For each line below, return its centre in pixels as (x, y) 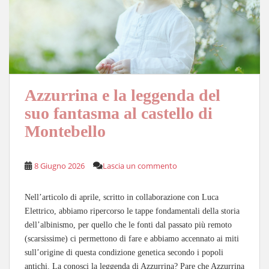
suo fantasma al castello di (119, 113)
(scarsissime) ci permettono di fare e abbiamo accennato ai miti (132, 238)
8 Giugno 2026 (59, 165)
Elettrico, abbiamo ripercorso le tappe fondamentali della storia (132, 211)
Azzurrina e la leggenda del (122, 95)
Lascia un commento (140, 165)
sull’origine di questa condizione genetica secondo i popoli (124, 252)
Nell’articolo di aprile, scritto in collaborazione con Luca (122, 197)
